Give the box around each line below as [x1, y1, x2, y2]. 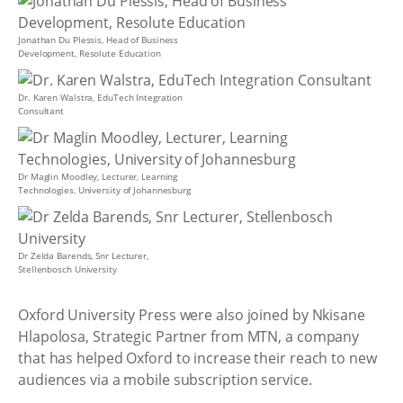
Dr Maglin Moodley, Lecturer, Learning [18, 170, 178, 183]
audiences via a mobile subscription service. [18, 369, 312, 390]
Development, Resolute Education [18, 47, 161, 59]
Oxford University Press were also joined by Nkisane [18, 304, 365, 325]
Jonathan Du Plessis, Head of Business [18, 33, 179, 46]
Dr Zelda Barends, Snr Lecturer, [18, 249, 148, 262]
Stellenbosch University [18, 263, 117, 275]
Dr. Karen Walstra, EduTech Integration [18, 91, 184, 103]
